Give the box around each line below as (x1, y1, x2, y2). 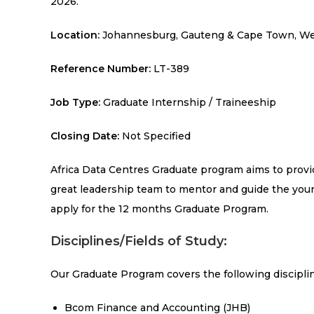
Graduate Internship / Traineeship (103, 95, 276, 109)
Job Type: (50, 95, 103, 109)
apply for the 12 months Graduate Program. (50, 202, 268, 215)
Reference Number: (50, 62, 151, 75)
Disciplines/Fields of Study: (50, 233, 227, 249)
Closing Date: (50, 129, 122, 142)
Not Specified (122, 129, 191, 142)
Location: (50, 28, 102, 41)
